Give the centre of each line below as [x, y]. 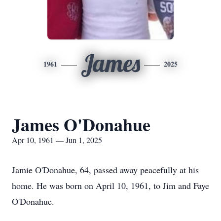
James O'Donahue [81, 124]
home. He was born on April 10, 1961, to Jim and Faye [110, 185]
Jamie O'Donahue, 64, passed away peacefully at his [105, 170]
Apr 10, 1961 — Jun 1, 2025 [57, 140]
